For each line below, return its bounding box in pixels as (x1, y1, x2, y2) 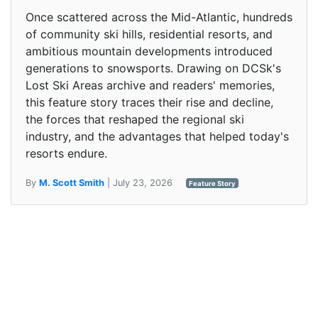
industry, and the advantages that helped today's (26, 128, 289, 143)
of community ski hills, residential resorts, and (26, 26, 273, 41)
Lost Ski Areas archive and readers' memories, (26, 77, 275, 92)
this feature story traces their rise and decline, (26, 94, 273, 109)
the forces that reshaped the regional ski (26, 111, 244, 126)
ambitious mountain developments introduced (26, 43, 273, 58)
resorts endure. (26, 146, 107, 160)
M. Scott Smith (39, 177, 104, 188)
